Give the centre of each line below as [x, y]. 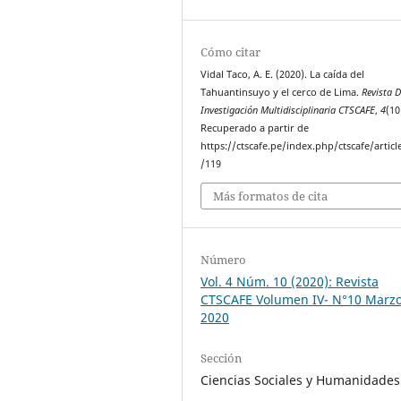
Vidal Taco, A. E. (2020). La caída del [283, 75]
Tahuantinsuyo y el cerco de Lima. [282, 93]
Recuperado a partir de [255, 128]
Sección [222, 358]
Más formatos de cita [271, 196]
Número [224, 259]
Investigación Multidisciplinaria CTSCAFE [288, 111]
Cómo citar [231, 52]
